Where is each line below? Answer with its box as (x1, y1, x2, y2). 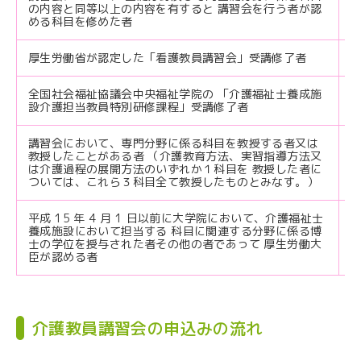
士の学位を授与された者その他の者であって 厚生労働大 (28, 236, 322, 252)
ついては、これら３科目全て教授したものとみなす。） (28, 174, 318, 190)
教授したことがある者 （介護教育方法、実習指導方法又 (28, 148, 322, 164)
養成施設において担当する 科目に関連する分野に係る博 (28, 223, 322, 239)
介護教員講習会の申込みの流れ (32, 317, 263, 340)
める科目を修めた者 (28, 14, 133, 30)
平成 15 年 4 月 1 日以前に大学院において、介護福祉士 (28, 210, 324, 226)
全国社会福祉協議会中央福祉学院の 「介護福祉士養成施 (28, 86, 322, 102)
